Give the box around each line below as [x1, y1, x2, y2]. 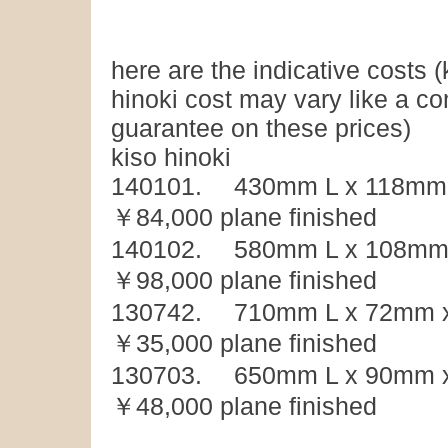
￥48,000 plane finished [111, 392, 377, 420]
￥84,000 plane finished [111, 203, 377, 231]
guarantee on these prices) [111, 114, 411, 142]
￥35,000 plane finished [111, 329, 377, 357]
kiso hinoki [111, 143, 231, 171]
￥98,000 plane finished [111, 266, 377, 294]
